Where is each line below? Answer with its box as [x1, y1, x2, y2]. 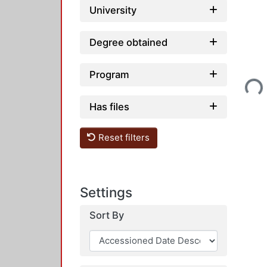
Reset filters [96, 132, 150, 144]
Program [89, 68, 129, 80]
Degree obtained [89, 36, 167, 48]
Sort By [89, 209, 124, 221]
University [89, 4, 136, 16]
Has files [89, 100, 129, 113]
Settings [80, 184, 132, 200]
